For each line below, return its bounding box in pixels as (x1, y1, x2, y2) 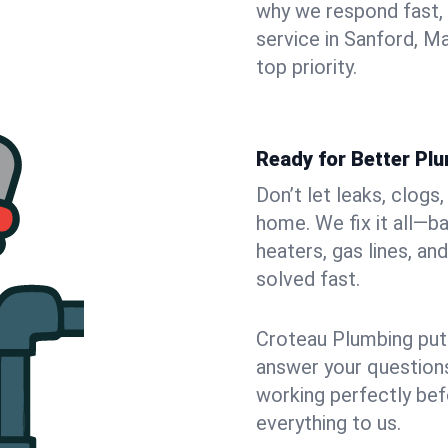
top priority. (256, 55, 357, 79)
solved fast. (256, 267, 360, 291)
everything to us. (256, 411, 401, 435)
